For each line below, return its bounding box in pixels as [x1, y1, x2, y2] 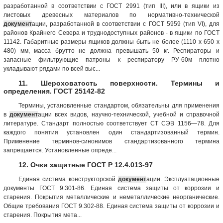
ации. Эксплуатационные [146, 175, 220, 183]
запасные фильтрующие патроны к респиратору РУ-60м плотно [3, 56, 220, 63]
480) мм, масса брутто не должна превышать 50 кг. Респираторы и [3, 47, 220, 54]
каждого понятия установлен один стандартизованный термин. [3, 128, 220, 136]
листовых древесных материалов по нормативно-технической [3, 11, 220, 18]
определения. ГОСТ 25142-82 [3, 87, 105, 95]
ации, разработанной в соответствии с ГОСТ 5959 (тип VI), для [32, 20, 220, 27]
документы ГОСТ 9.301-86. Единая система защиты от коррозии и [3, 184, 220, 192]
